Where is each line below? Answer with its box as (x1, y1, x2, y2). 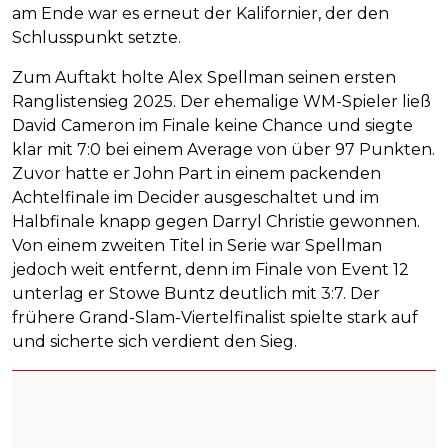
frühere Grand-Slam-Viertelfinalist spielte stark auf (12, 308, 418, 328)
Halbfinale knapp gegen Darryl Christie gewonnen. (12, 212, 420, 232)
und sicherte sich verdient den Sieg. (12, 332, 297, 352)
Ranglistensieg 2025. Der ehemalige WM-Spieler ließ (12, 92, 431, 112)
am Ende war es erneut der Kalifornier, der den (12, 4, 389, 24)
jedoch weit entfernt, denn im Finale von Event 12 (12, 260, 409, 280)
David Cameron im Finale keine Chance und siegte (12, 116, 413, 136)
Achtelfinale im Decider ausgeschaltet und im (12, 188, 379, 208)
